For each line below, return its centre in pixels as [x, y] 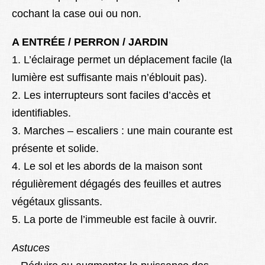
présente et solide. [55, 149]
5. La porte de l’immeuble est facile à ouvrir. [114, 220]
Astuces [31, 248]
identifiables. [41, 113]
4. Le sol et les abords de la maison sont [107, 167]
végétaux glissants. [57, 202]
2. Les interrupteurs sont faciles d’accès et [111, 96]
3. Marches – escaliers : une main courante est [122, 131]
